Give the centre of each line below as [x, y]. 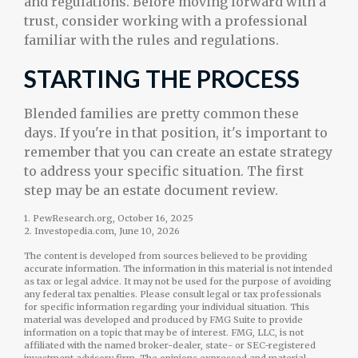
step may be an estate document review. [151, 190]
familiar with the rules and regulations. [151, 40]
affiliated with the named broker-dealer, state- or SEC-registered [170, 345]
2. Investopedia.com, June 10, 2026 [102, 231]
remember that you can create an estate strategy [178, 152]
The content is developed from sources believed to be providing [166, 256]
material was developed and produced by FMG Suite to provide [163, 320]
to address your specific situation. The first [164, 171]
